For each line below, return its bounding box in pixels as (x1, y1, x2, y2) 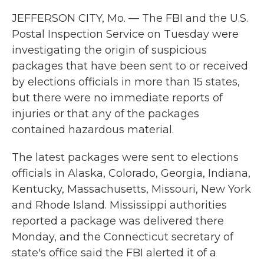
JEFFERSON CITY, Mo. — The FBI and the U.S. (12, 12, 248, 25)
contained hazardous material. (12, 123, 174, 136)
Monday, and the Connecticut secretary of (12, 230, 233, 243)
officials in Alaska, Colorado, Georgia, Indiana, (12, 167, 250, 180)
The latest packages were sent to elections (12, 151, 239, 164)
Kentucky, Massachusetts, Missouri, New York (12, 183, 251, 196)
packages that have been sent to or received (12, 60, 248, 72)
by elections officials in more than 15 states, (12, 75, 240, 88)
